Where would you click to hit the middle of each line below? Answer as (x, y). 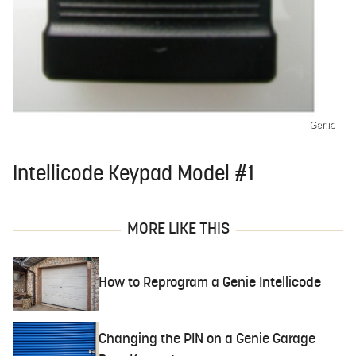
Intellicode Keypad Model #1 (133, 175)
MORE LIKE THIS (178, 229)
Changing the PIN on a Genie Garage (207, 340)
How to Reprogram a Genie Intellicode (210, 284)
